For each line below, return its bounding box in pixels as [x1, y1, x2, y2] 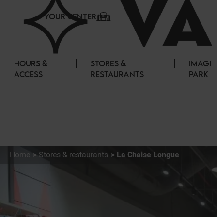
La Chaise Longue [117, 150, 179, 160]
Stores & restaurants [39, 150, 108, 160]
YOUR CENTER [45, 12, 96, 21]
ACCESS [14, 69, 43, 79]
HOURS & [14, 59, 47, 68]
